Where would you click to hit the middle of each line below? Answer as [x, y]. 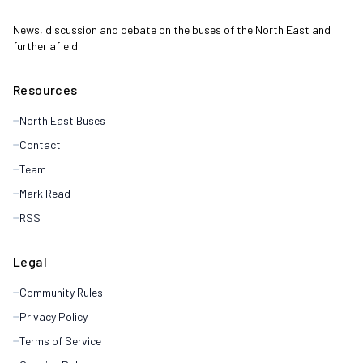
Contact [40, 144]
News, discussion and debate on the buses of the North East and [172, 29]
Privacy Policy [53, 316]
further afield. [47, 45]
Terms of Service [60, 340]
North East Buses [62, 120]
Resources [45, 89]
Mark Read [45, 193]
